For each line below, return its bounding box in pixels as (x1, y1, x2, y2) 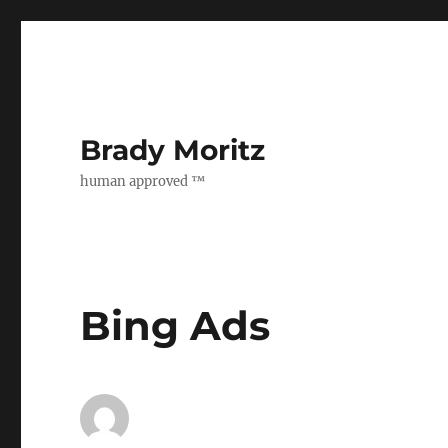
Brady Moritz (80, 133, 266, 167)
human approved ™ (80, 173, 206, 190)
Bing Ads (80, 301, 271, 350)
